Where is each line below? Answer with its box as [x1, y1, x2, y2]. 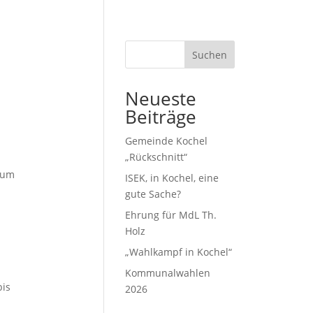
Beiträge [125, 104, 197, 129]
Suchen [192, 48, 228, 61]
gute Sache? [125, 187, 182, 201]
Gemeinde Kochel [125, 134, 208, 147]
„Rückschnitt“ [125, 150, 188, 163]
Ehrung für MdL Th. [125, 208, 217, 221]
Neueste [125, 86, 197, 111]
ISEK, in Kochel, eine [125, 171, 219, 184]
